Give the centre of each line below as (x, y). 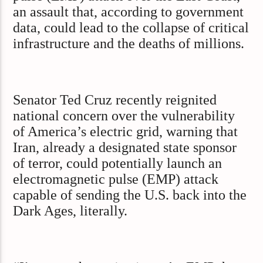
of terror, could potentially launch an (118, 163)
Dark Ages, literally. (70, 210)
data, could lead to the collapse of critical (131, 27)
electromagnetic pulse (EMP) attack (116, 179)
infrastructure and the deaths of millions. (129, 43)
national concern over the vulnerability (124, 115)
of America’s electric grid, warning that (126, 131)
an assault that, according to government (129, 11)
